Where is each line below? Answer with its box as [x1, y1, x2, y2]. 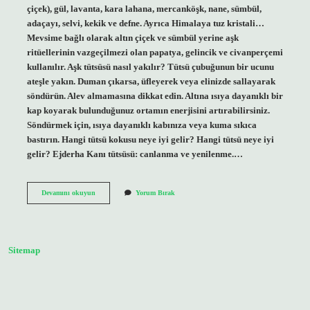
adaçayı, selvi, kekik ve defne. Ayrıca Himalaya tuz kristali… [26, 18, 264, 28]
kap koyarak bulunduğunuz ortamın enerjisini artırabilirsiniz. [26, 105, 270, 116]
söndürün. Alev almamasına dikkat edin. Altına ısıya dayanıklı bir [26, 91, 283, 101]
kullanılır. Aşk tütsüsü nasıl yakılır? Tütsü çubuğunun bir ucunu [26, 62, 274, 72]
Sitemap [8, 246, 40, 256]
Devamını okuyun [41, 188, 95, 197]
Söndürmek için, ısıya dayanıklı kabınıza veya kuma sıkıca [26, 120, 257, 130]
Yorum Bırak [135, 188, 175, 197]
